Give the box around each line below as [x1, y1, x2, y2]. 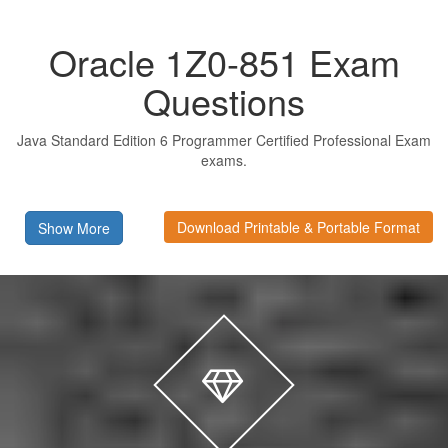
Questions [143, 74, 305, 126]
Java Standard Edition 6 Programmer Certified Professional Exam [17, 129, 431, 150]
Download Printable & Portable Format [177, 216, 420, 237]
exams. [201, 149, 247, 170]
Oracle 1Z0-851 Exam [48, 35, 400, 87]
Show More [38, 217, 110, 238]
